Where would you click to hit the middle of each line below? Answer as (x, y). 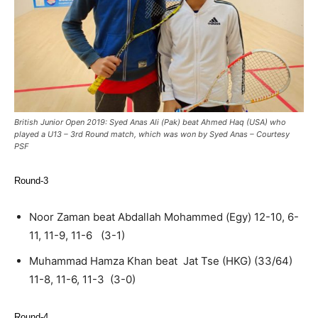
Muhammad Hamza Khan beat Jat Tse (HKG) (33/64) (165, 261)
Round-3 (33, 180)
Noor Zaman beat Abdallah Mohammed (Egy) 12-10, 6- (164, 216)
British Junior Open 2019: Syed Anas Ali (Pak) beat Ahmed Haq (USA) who (150, 122)
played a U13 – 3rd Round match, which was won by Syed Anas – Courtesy (152, 134)
